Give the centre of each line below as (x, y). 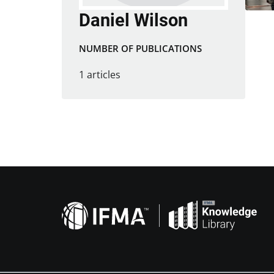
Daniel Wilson (133, 20)
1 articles (99, 74)
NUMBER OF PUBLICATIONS (140, 49)
